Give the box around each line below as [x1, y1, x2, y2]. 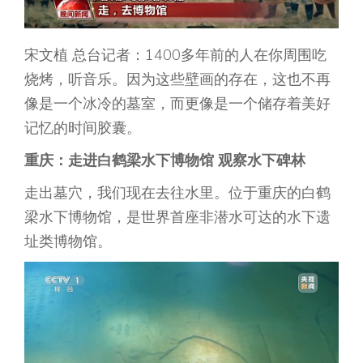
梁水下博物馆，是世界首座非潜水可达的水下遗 [24, 207, 331, 227]
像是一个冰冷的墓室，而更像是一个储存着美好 [24, 94, 331, 113]
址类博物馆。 [24, 232, 112, 251]
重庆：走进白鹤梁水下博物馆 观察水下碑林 [24, 151, 305, 170]
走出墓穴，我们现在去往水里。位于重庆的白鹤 [24, 183, 331, 203]
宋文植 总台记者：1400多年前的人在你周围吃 [24, 45, 327, 65]
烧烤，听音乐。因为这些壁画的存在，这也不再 [24, 70, 331, 89]
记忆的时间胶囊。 [24, 118, 141, 138]
